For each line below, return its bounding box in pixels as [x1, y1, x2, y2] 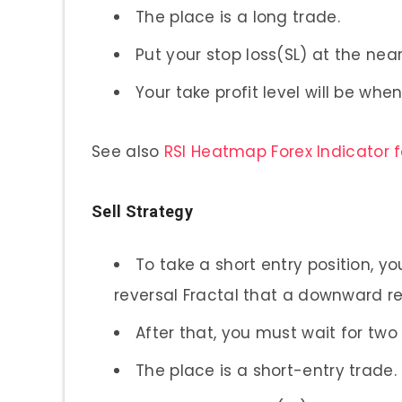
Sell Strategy [92, 201, 193, 221]
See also [92, 140, 164, 162]
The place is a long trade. [135, 5, 340, 28]
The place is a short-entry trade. [135, 359, 397, 381]
